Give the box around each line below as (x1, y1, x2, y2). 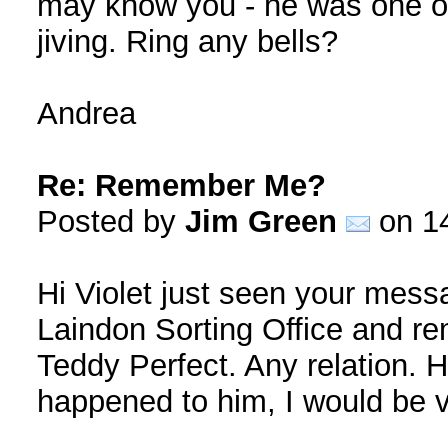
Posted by (36, 204, 185, 239)
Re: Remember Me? (36, 168, 326, 203)
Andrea (36, 96, 136, 131)
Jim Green (184, 204, 337, 239)
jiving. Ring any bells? (36, 24, 338, 59)
